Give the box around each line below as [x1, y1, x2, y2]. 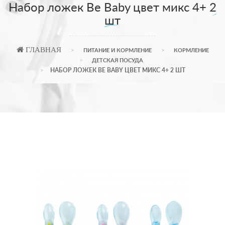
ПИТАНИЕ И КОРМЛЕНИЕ [83, 47, 152, 54]
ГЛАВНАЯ [23, 46, 61, 54]
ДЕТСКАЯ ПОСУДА [92, 57, 143, 64]
